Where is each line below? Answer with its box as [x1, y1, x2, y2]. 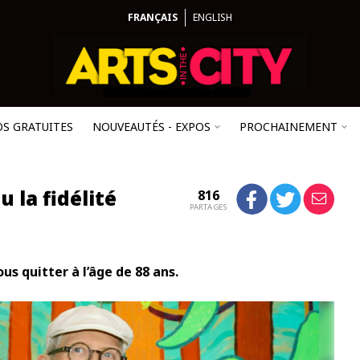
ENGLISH [193, 10, 232, 24]
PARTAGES [189, 202, 227, 213]
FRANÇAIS [128, 10, 178, 24]
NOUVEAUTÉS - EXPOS [92, 119, 211, 134]
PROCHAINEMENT [239, 119, 337, 134]
